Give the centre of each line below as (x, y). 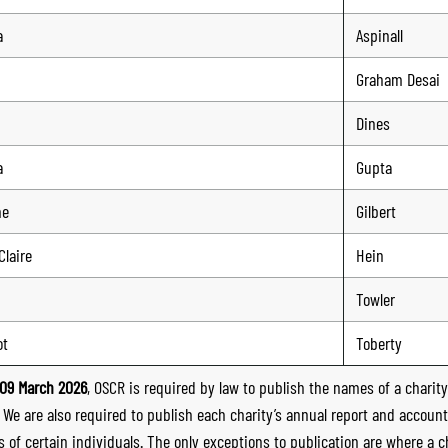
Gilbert (376, 210)
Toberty (379, 342)
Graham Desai (398, 78)
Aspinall (379, 34)
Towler (375, 298)
